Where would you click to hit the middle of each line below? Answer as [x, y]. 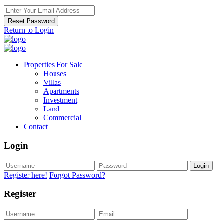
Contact [36, 127]
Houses [55, 74]
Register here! [26, 175]
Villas [52, 82]
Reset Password [31, 21]
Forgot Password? [77, 175]
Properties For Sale [53, 65]
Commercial [62, 118]
